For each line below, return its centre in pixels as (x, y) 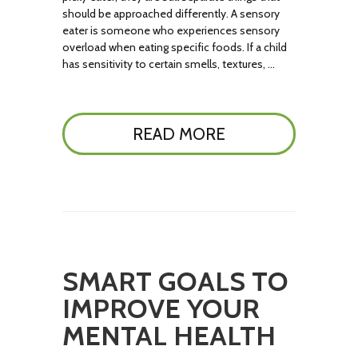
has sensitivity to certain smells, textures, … (169, 64)
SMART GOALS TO (176, 281)
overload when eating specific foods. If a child (175, 47)
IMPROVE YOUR (161, 308)
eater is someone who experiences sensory (171, 30)
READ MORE (179, 134)
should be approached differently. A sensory (171, 14)
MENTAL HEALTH (169, 336)
